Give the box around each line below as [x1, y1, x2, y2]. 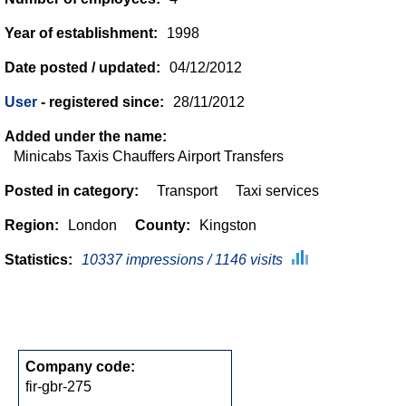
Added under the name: [5, 128, 167, 144]
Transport [157, 182, 217, 198]
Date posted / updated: [5, 59, 160, 75]
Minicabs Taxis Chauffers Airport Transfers [14, 148, 284, 164]
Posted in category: [5, 182, 139, 198]
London [68, 217, 117, 233]
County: [135, 217, 190, 233]
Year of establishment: [5, 24, 158, 41]
